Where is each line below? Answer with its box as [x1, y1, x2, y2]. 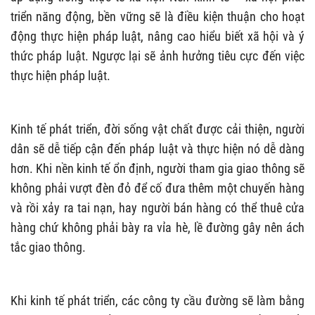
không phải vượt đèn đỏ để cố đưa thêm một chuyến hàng [11, 180, 304, 195]
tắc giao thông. [11, 239, 86, 255]
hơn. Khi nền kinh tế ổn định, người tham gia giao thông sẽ [11, 160, 304, 176]
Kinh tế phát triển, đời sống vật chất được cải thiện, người [11, 121, 304, 136]
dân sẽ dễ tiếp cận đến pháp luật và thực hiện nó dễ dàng [11, 141, 304, 156]
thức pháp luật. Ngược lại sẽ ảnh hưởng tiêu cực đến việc [11, 48, 304, 63]
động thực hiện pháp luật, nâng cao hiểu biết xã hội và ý [11, 28, 304, 44]
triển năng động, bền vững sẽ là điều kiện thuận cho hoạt [11, 8, 304, 24]
